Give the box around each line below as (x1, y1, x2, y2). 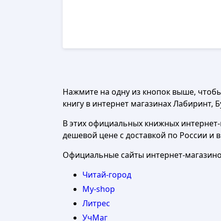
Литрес (82, 198, 110, 209)
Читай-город (82, 169, 131, 180)
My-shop (82, 184, 115, 194)
